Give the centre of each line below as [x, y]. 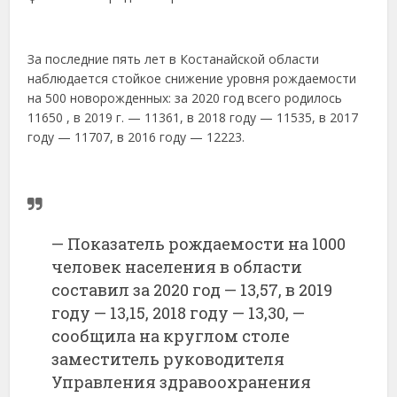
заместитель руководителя [168, 358]
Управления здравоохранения [182, 381]
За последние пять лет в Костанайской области [174, 58]
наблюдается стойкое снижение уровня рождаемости [192, 78]
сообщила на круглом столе [171, 335]
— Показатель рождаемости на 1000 [199, 243]
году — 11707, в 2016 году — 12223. [136, 136]
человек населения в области [177, 266]
